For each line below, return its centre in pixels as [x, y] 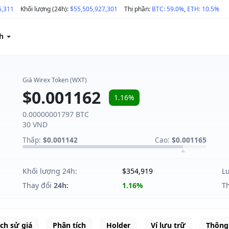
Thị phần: [138, 9]
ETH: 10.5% [203, 9]
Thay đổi [38, 185]
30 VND [35, 124]
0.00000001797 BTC [56, 114]
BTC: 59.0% [168, 9]
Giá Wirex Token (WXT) [55, 80]
